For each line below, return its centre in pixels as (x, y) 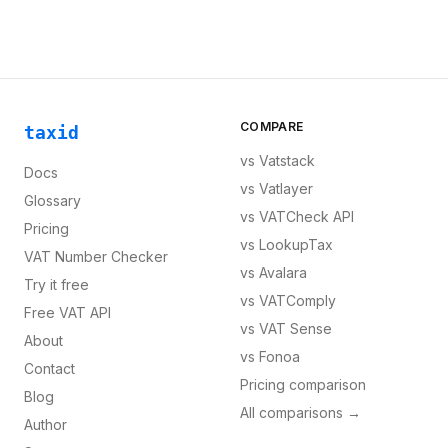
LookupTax (296, 244)
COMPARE (272, 126)
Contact (49, 368)
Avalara (283, 272)
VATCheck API (306, 216)
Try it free (56, 284)
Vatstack (287, 160)
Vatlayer (286, 188)
